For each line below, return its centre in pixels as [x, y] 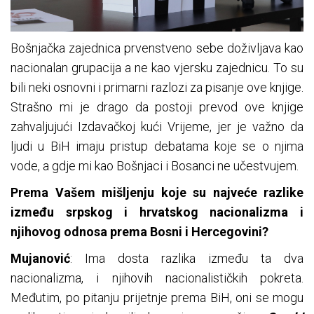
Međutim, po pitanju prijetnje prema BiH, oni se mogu [157, 298]
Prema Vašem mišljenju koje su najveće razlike [157, 193]
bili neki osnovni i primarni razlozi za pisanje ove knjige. [157, 88]
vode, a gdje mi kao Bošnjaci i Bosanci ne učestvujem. [155, 166]
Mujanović [40, 259]
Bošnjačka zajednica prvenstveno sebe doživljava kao [157, 48]
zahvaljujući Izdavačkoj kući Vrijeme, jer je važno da [157, 127]
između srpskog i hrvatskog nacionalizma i [157, 212]
